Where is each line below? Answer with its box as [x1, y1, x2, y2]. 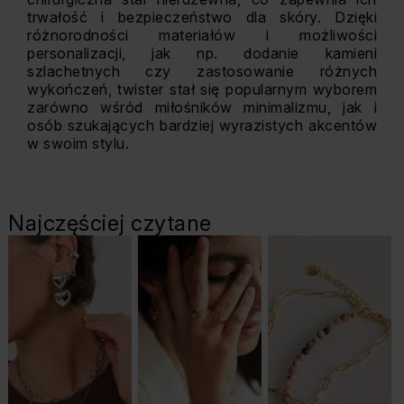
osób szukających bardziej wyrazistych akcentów [27, 116, 377, 134]
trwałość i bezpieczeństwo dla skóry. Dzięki [27, 8, 377, 26]
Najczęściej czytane [8, 210, 212, 236]
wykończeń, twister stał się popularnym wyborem [27, 80, 377, 98]
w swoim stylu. [27, 134, 129, 152]
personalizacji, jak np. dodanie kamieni [27, 44, 377, 62]
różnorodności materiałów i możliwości [27, 26, 377, 44]
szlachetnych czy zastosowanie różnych [27, 62, 377, 80]
